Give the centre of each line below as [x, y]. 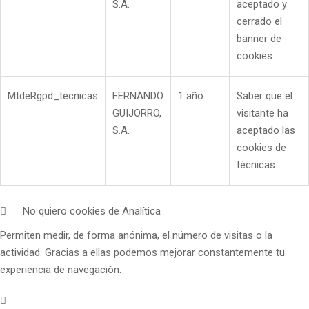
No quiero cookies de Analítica [92, 211]
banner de [259, 38]
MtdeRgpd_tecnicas [53, 96]
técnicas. [257, 165]
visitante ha [262, 113]
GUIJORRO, [137, 113]
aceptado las [266, 130]
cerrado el [259, 21]
